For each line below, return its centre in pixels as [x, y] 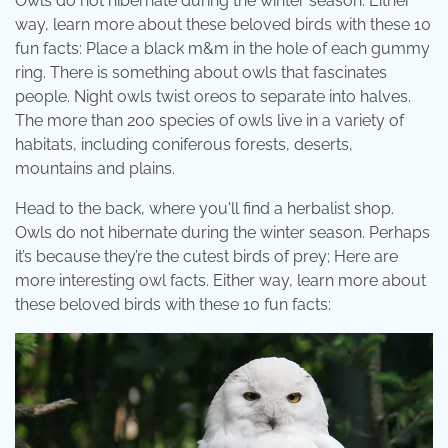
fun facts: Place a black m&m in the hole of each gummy [222, 49]
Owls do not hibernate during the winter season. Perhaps [222, 233]
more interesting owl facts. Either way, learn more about [220, 281]
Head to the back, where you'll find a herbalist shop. [204, 209]
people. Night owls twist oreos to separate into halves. [213, 97]
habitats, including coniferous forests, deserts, [184, 145]
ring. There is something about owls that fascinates [201, 73]
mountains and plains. [95, 169]
